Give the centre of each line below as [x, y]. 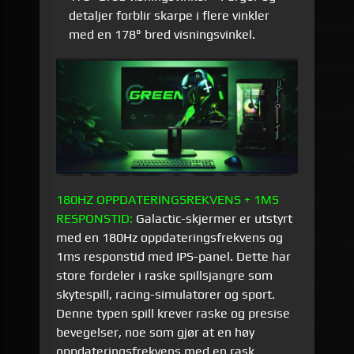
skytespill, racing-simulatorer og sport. [166, 294]
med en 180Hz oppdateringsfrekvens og [170, 237]
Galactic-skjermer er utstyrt [213, 218]
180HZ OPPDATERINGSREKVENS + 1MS [168, 199]
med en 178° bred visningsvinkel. [162, 35]
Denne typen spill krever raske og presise [173, 313]
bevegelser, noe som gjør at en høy [156, 332]
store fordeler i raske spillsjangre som [165, 275]
